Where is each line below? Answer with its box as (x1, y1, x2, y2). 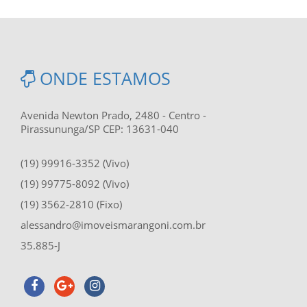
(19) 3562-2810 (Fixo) (21, 197, 122, 211)
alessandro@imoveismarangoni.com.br (21, 217, 206, 232)
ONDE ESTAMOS (35, 66, 171, 90)
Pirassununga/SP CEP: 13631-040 (21, 121, 179, 136)
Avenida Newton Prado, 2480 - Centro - (21, 108, 206, 122)
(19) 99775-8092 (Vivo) (21, 176, 129, 191)
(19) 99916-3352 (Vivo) (21, 156, 129, 170)
